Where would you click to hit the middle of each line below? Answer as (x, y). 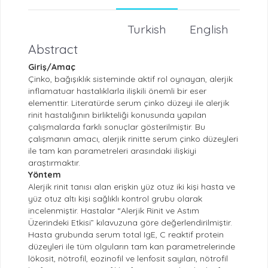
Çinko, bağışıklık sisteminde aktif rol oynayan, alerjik (130, 79)
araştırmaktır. (54, 163)
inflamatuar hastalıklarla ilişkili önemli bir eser (117, 91)
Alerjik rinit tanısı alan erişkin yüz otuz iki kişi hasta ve (131, 187)
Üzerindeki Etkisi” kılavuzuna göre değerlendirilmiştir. (130, 223)
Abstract (53, 49)
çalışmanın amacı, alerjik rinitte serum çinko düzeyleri (133, 139)
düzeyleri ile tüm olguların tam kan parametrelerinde (131, 247)
